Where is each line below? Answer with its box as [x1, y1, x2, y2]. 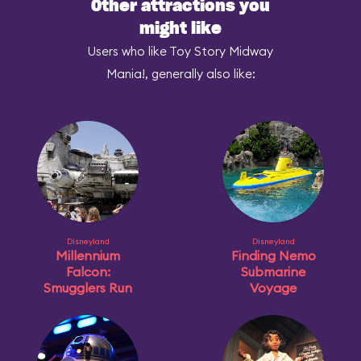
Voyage [250, 280, 297, 296]
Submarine [241, 263, 305, 280]
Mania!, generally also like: [106, 66, 255, 81]
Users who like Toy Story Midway [88, 44, 273, 59]
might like [139, 21, 222, 37]
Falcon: [65, 263, 110, 280]
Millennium [56, 247, 120, 263]
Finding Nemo [230, 247, 316, 263]
